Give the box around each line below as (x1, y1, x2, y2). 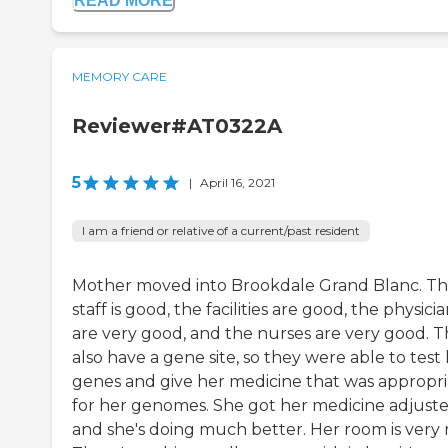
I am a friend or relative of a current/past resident (82, 223, 360, 239)
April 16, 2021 (200, 175, 275, 191)
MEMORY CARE (72, 69, 167, 85)
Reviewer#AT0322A (72, 114, 282, 139)
